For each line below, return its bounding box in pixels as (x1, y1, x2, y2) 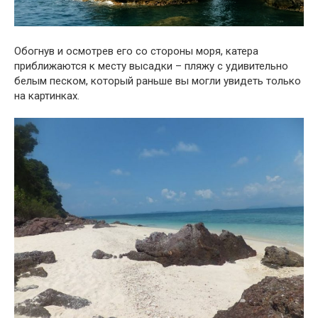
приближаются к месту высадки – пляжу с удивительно (14, 59, 288, 72)
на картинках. (14, 89, 79, 102)
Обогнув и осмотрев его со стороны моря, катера (14, 44, 258, 57)
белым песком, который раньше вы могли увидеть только (14, 74, 301, 87)
